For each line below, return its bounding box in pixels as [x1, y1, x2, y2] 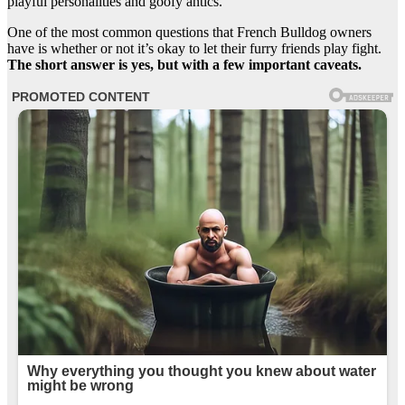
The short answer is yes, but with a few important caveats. [7, 57, 362, 73]
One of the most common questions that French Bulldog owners [7, 24, 372, 41]
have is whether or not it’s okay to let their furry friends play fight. [7, 41, 381, 57]
